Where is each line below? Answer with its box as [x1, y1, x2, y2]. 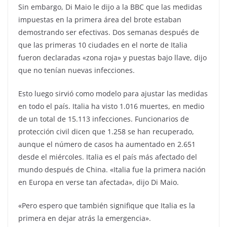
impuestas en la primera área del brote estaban [18, 14, 181, 24]
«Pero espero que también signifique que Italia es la [18, 200, 195, 210]
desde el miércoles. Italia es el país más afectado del [18, 152, 197, 162]
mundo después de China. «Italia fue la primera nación [18, 164, 206, 174]
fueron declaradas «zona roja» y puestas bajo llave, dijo [18, 52, 207, 62]
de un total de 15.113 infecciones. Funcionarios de [18, 113, 189, 124]
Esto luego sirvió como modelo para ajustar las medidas [18, 88, 208, 98]
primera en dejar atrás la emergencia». [18, 213, 151, 223]
